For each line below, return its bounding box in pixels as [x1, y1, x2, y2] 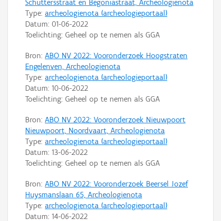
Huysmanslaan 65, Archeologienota [25, 189, 142, 199]
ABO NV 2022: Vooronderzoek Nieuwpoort [45, 114, 185, 124]
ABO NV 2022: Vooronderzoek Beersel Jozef [45, 179, 188, 188]
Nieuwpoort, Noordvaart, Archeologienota [25, 125, 165, 135]
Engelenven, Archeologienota [25, 61, 120, 71]
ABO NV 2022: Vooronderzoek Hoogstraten [45, 50, 187, 60]
